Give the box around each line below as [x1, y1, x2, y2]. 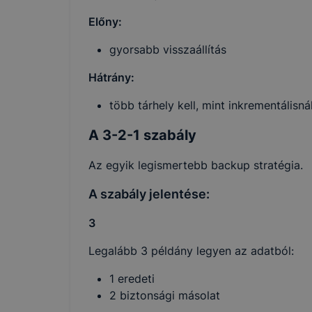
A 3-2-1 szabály [88, 126, 196, 143]
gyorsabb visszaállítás [109, 42, 226, 56]
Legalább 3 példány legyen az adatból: [88, 243, 294, 258]
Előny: [88, 14, 122, 29]
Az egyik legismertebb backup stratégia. [88, 157, 303, 172]
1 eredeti [109, 271, 155, 286]
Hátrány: [88, 70, 134, 84]
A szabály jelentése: [88, 186, 210, 201]
